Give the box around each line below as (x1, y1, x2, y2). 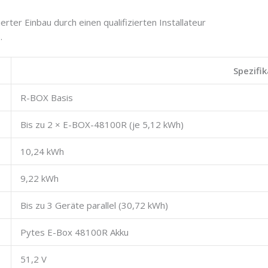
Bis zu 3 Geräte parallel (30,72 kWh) (20, 199, 168, 212)
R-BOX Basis (20, 92, 73, 104)
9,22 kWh (20, 172, 59, 185)
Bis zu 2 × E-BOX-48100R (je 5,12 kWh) (20, 118, 184, 131)
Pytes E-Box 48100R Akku (20, 226, 129, 239)
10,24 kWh (20, 145, 64, 158)
